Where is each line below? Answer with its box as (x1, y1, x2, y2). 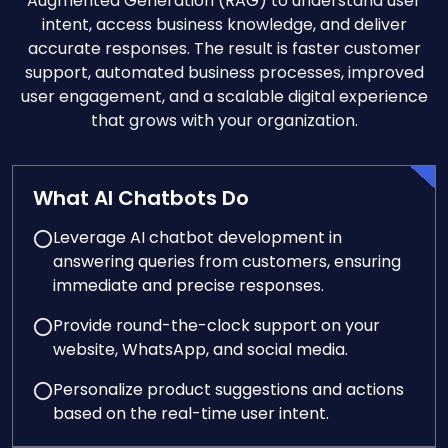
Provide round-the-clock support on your (53, 314, 380, 337)
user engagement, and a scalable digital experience (20, 85, 428, 108)
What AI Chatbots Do (33, 184, 249, 212)
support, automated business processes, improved (24, 61, 424, 84)
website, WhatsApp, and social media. (53, 338, 348, 361)
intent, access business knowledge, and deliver (41, 13, 407, 36)
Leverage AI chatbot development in (53, 226, 342, 249)
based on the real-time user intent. (53, 402, 329, 425)
